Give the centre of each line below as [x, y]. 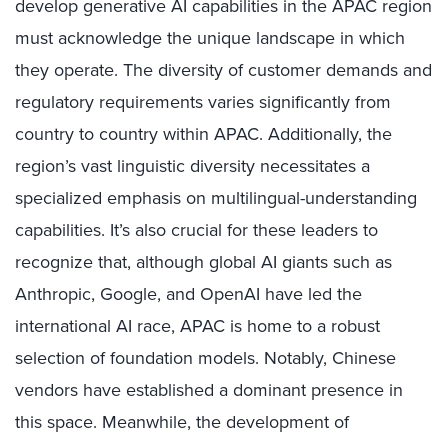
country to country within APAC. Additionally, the [203, 134]
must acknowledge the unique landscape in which [210, 38]
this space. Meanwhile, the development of [182, 422]
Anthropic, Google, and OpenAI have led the [188, 294]
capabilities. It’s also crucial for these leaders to [196, 230]
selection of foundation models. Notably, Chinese [205, 358]
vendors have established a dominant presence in [209, 390]
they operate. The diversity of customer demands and [223, 70]
